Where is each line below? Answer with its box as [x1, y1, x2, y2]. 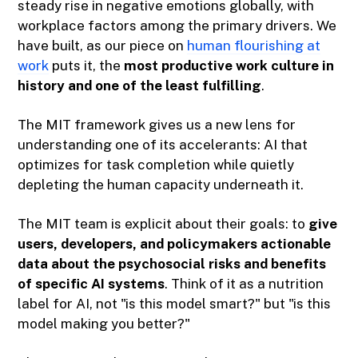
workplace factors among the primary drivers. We [18, 18, 337, 34]
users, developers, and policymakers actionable [18, 236, 332, 253]
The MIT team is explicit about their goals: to [18, 216, 309, 233]
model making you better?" [18, 316, 191, 332]
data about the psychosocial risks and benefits [18, 256, 327, 272]
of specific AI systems [18, 276, 165, 292]
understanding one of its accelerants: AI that [18, 137, 308, 153]
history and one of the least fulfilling [18, 78, 262, 94]
